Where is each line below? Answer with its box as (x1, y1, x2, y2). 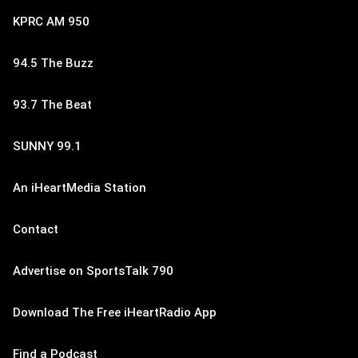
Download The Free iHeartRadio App (13, 305, 217, 320)
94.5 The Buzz (13, 56, 93, 71)
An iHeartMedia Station (13, 181, 146, 196)
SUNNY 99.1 (13, 139, 82, 154)
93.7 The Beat (13, 97, 92, 113)
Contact (13, 222, 58, 237)
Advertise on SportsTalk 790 (13, 264, 173, 279)
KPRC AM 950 (13, 14, 89, 30)
